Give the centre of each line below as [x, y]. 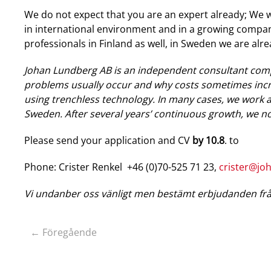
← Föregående [64, 232]
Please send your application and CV [108, 140]
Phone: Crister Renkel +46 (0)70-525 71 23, [122, 167]
